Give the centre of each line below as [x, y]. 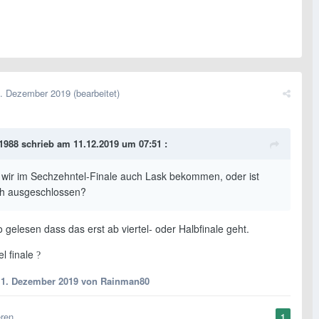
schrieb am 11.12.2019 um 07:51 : [93, 144]
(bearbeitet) [96, 93]
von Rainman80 [114, 281]
